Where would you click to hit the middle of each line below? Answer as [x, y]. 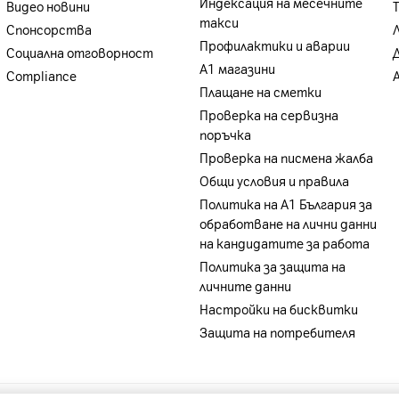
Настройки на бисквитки [278, 310]
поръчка [225, 136]
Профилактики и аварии [274, 47]
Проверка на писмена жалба [286, 159]
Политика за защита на [272, 268]
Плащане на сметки [260, 93]
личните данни [245, 287]
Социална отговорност [79, 54]
